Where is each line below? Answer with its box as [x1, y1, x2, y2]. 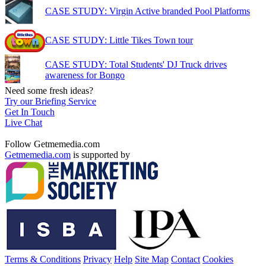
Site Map [135, 254, 169, 264]
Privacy [83, 254, 112, 264]
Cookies [202, 254, 233, 264]
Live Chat [5, 117, 42, 128]
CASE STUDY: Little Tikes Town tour [45, 34, 193, 45]
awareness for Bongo [45, 69, 125, 80]
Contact [171, 254, 200, 264]
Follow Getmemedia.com [5, 138, 100, 149]
